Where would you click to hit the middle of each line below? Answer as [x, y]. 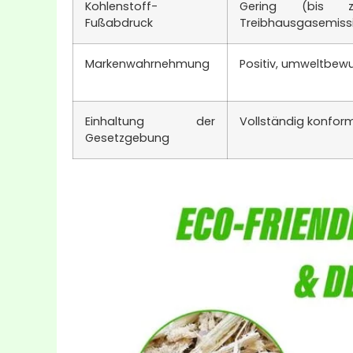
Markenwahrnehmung [147, 63]
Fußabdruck [119, 22]
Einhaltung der [150, 121]
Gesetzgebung [127, 137]
